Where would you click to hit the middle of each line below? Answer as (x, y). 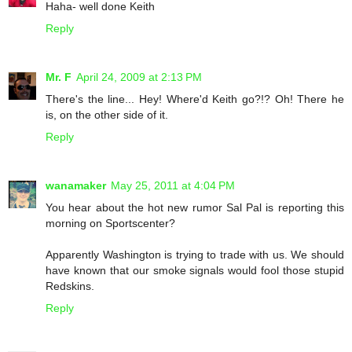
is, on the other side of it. (107, 114)
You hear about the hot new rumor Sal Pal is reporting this (195, 207)
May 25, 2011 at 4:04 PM (173, 185)
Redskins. (70, 286)
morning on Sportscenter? (110, 223)
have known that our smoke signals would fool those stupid (195, 270)
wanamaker (76, 185)
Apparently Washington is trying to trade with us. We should (195, 254)
